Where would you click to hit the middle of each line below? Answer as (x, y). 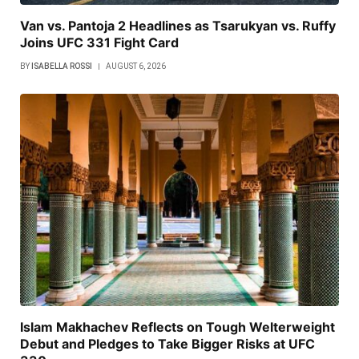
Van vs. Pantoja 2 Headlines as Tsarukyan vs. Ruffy (178, 25)
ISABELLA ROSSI (62, 66)
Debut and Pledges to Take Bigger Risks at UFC (167, 344)
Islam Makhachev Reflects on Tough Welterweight (177, 327)
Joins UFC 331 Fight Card (99, 42)
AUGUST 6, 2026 (136, 66)
